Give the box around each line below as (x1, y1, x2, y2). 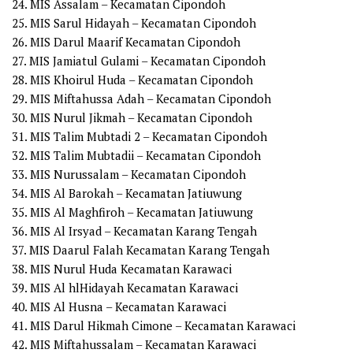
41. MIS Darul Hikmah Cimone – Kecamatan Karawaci (12, 318, 295, 334)
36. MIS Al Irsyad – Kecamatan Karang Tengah (12, 223, 257, 240)
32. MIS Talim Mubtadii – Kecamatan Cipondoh (12, 147, 261, 164)
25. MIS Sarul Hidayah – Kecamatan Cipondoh (12, 15, 256, 32)
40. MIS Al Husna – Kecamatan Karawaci (12, 299, 226, 315)
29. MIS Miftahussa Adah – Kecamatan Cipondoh (12, 91, 271, 107)
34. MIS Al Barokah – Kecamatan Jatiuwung (12, 185, 242, 202)
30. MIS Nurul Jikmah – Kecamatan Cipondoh (12, 110, 252, 126)
